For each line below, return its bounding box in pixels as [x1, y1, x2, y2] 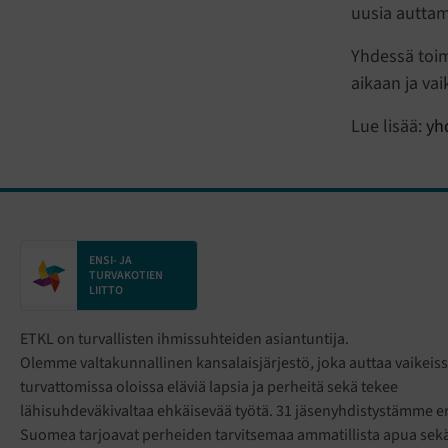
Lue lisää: [350, 114, 426, 140]
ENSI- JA [89, 252, 132, 270]
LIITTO [89, 282, 123, 300]
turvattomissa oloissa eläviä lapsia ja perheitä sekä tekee [20, 376, 398, 399]
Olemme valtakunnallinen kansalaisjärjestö [20, 352, 310, 375]
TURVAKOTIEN [89, 267, 163, 285]
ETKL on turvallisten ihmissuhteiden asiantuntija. [20, 328, 349, 351]
